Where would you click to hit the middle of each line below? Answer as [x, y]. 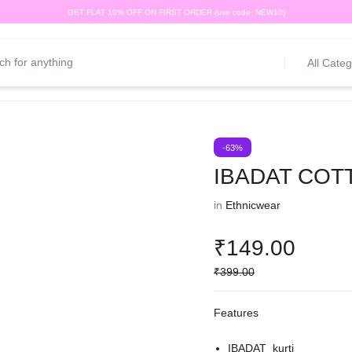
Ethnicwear [253, 205]
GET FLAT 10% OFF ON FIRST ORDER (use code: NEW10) [176, 12]
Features [236, 313]
